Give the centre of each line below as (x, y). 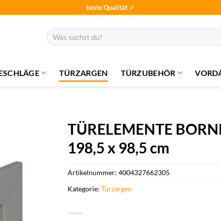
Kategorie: (85, 188)
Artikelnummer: (93, 172)
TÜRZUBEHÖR (148, 73)
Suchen (57, 32)
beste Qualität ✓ (110, 7)
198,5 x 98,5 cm (119, 147)
